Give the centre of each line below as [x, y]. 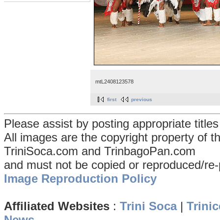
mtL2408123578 [114, 81]
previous [142, 100]
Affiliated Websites [57, 206]
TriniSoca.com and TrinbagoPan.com [100, 151]
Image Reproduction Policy [80, 179]
